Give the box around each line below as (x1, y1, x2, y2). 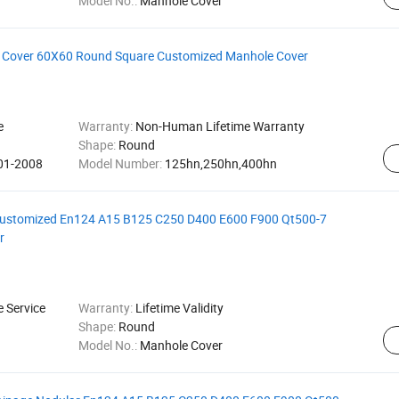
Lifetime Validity (134, 299, 224, 316)
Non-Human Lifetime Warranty (134, 118, 305, 134)
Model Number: (77, 155, 165, 172)
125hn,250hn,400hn (164, 155, 277, 172)
